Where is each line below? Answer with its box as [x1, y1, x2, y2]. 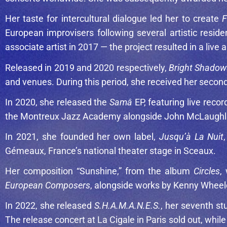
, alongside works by [90, 179, 173, 191]
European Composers [5, 179, 90, 191]
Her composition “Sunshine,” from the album [5, 165, 194, 176]
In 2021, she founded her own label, [5, 131, 159, 142]
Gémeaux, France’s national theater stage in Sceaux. [5, 145, 216, 156]
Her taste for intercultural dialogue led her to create [5, 13, 222, 24]
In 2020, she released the [5, 96, 109, 107]
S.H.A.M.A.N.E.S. [94, 200, 161, 211]
